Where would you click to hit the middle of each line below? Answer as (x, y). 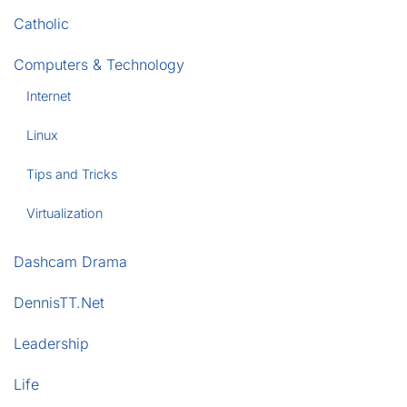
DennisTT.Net (59, 302)
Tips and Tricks (72, 174)
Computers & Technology (99, 64)
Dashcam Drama (70, 261)
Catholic (41, 23)
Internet (49, 95)
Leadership (51, 343)
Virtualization (65, 213)
